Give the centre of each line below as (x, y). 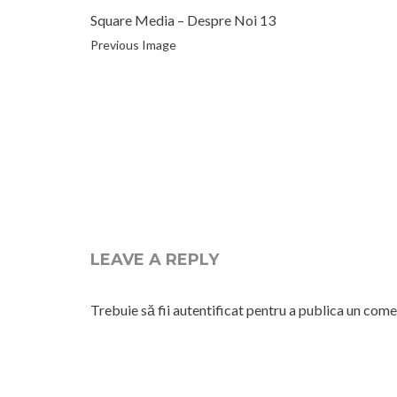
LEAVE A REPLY (155, 260)
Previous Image (133, 45)
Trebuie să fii (132, 310)
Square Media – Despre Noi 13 (183, 20)
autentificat (208, 310)
